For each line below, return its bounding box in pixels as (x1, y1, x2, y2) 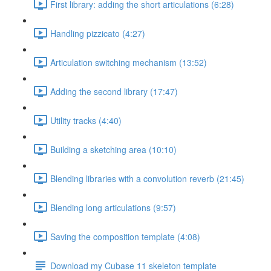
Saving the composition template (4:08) (50, 230, 200, 243)
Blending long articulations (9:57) (50, 201, 176, 214)
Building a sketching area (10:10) (50, 143, 177, 155)
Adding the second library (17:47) (50, 85, 178, 97)
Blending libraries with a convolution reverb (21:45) (50, 172, 244, 184)
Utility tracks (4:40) (50, 114, 122, 126)
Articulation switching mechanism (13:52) (50, 56, 207, 68)
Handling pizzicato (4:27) (50, 27, 145, 39)
